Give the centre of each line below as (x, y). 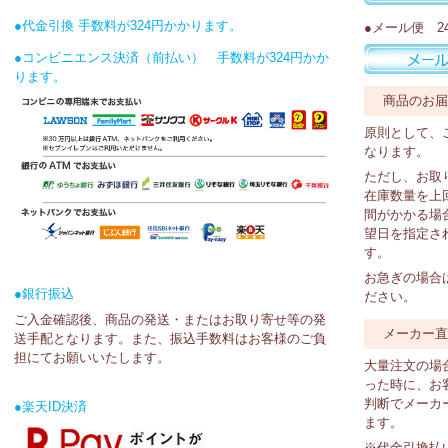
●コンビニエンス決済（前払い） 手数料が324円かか (171, 57)
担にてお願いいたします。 (92, 357)
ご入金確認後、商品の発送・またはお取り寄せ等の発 (170, 319)
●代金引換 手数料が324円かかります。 (128, 26)
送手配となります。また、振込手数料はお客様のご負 (170, 338)
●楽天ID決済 (50, 406)
